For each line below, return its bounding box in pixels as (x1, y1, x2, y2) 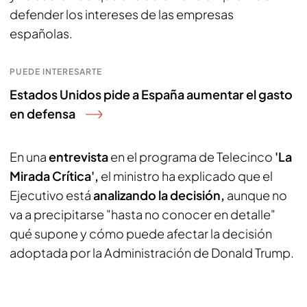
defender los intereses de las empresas (10, 6, 234, 22)
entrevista (47, 149, 108, 164)
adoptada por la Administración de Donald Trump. (10, 245, 294, 260)
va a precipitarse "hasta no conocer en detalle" (10, 206, 275, 222)
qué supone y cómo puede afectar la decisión (10, 225, 272, 241)
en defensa (10, 106, 75, 121)
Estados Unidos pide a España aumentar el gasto (10, 86, 293, 102)
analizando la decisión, (91, 187, 225, 203)
